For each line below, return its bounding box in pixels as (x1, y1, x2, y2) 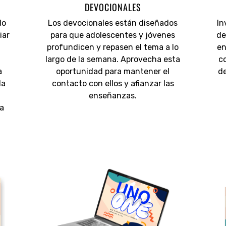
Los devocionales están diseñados (48, 18, 178, 28)
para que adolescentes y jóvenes (50, 30, 176, 40)
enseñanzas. (89, 91, 137, 101)
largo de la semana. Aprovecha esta (45, 54, 181, 65)
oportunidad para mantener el (56, 67, 170, 77)
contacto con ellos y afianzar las (51, 79, 174, 89)
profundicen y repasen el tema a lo (47, 42, 179, 52)
